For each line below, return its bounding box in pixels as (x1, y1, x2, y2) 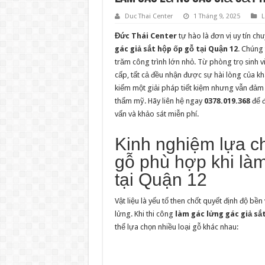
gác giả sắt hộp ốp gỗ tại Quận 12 (114, 44, 238, 53)
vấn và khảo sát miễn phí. (114, 109, 199, 118)
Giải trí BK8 (114, 247, 151, 256)
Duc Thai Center (124, 12, 173, 20)
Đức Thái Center (114, 31, 177, 40)
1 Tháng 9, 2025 (193, 12, 240, 20)
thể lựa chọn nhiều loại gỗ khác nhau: (114, 222, 238, 231)
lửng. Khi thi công (114, 209, 175, 218)
